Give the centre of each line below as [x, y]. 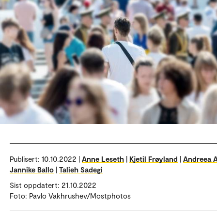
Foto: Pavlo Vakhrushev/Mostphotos [70, 196]
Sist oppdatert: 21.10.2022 [53, 185]
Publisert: [26, 159]
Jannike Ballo [32, 170]
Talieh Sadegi [81, 170]
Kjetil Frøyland [154, 159]
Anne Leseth [103, 159]
